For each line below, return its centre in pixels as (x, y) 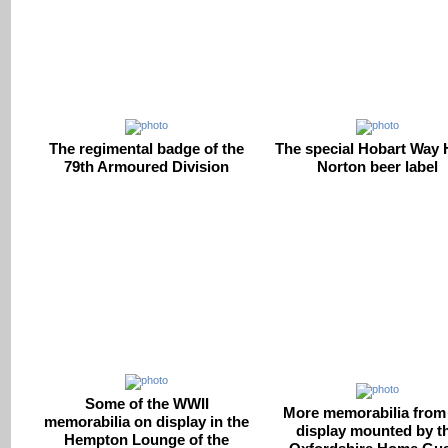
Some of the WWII (146, 403)
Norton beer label (377, 166)
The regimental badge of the (146, 148)
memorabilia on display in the (146, 421)
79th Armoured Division (146, 166)
